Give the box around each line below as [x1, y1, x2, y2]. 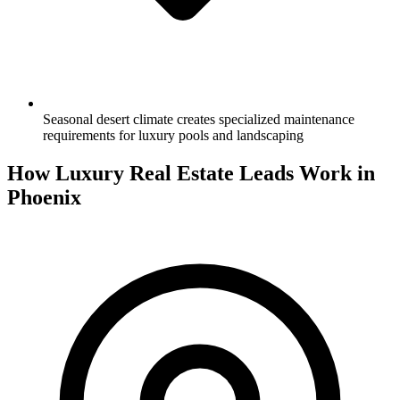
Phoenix [7, 185, 81, 209]
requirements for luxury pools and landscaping [43, 127, 304, 143]
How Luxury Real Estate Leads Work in [7, 161, 375, 185]
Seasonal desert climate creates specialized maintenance [43, 111, 354, 127]
